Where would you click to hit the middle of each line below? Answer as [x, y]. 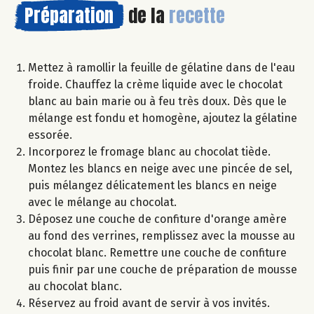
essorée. [50, 135]
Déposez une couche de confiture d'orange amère [157, 219]
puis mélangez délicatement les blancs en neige [152, 186]
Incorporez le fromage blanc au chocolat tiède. [149, 152]
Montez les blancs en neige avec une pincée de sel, [160, 169]
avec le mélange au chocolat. [102, 203]
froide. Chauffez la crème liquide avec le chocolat [155, 85]
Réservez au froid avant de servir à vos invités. [149, 303]
